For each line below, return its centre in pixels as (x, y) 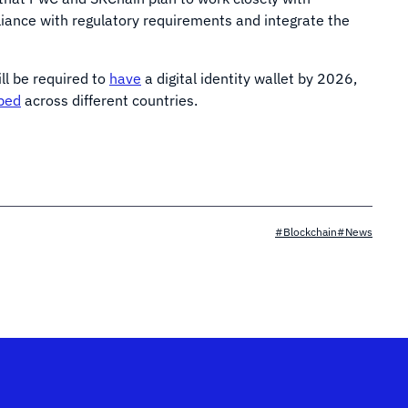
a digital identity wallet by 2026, (249, 78)
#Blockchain (306, 232)
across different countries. (109, 100)
